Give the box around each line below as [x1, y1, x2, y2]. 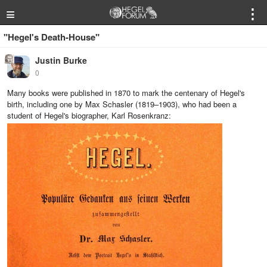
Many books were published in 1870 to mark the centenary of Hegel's [7, 87, 245, 98]
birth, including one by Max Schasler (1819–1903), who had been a [7, 98, 237, 110]
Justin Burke [35, 54, 87, 66]
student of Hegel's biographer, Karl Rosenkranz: [7, 110, 171, 121]
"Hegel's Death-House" [4, 30, 100, 44]
